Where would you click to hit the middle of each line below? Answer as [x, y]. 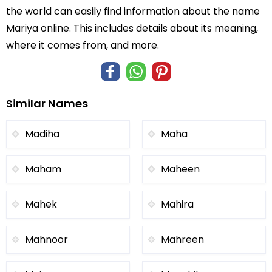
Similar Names [47, 104]
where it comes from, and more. [83, 45]
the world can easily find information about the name [133, 11]
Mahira [177, 204]
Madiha [42, 134]
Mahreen [182, 240]
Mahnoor [46, 240]
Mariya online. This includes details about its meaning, [132, 28]
